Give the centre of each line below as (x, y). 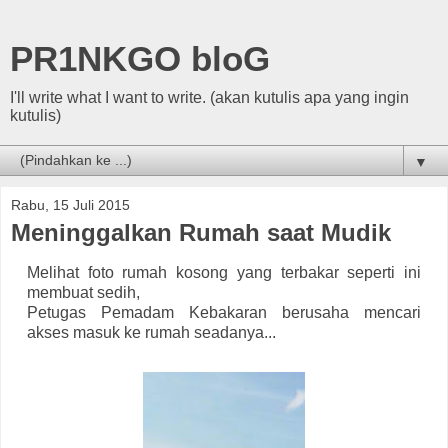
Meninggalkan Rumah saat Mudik (201, 232)
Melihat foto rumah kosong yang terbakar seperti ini (224, 272)
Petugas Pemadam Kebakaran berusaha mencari (224, 312)
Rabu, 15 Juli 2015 (70, 205)
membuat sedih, (83, 292)
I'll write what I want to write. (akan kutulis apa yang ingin (209, 97)
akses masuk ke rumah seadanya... (151, 332)
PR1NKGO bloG (140, 59)
